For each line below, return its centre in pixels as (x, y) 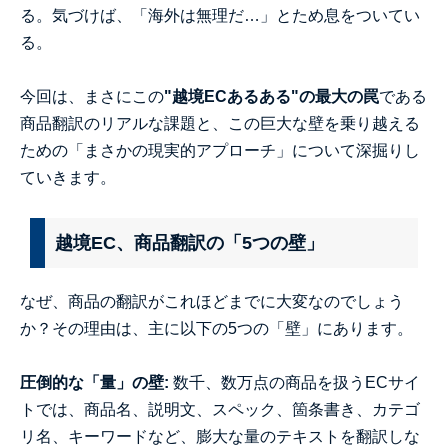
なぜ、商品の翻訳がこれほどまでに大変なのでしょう (212, 301)
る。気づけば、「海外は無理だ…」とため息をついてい (220, 15)
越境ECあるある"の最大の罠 (275, 96)
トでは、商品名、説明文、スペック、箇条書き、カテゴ (220, 409)
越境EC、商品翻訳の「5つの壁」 (189, 243)
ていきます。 (68, 177)
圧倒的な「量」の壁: (94, 382)
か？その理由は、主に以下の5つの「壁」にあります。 (216, 328)
